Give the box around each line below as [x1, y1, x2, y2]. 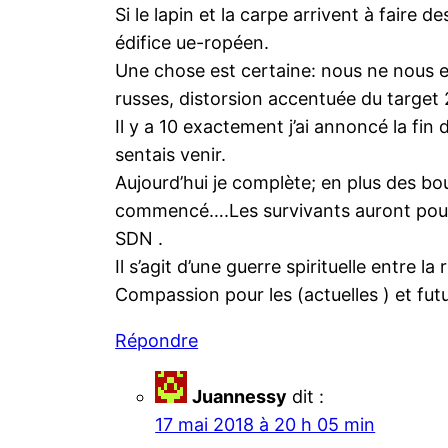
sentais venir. [115, 144, 227, 166]
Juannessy [192, 386, 288, 408]
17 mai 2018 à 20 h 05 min [155, 414, 376, 436]
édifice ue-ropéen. [115, 32, 270, 54]
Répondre [115, 330, 199, 352]
